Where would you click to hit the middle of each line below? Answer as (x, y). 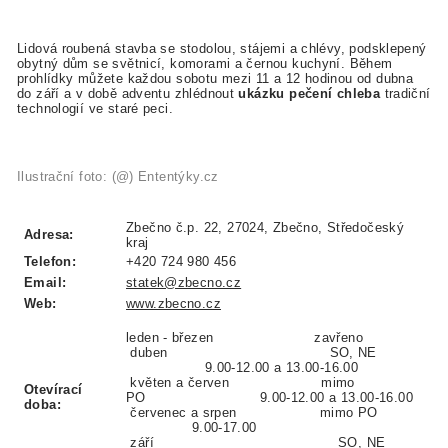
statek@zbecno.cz (184, 283)
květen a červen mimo (240, 383)
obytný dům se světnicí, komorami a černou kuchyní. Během (205, 63)
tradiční (405, 93)
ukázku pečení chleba (309, 93)
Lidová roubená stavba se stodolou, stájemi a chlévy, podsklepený (222, 48)
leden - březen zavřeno (244, 338)
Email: (45, 283)
